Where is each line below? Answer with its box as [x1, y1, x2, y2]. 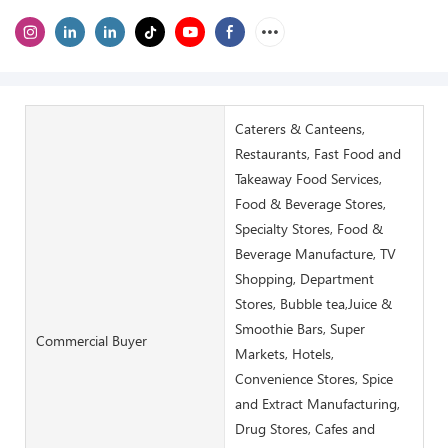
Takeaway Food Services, [234, 168, 382, 188]
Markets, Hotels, [234, 343, 334, 363]
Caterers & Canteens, [234, 118, 365, 138]
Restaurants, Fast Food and [234, 143, 401, 163]
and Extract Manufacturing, [234, 393, 400, 413]
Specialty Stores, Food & [234, 218, 383, 238]
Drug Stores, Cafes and [234, 418, 375, 438]
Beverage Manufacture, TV [234, 243, 396, 263]
